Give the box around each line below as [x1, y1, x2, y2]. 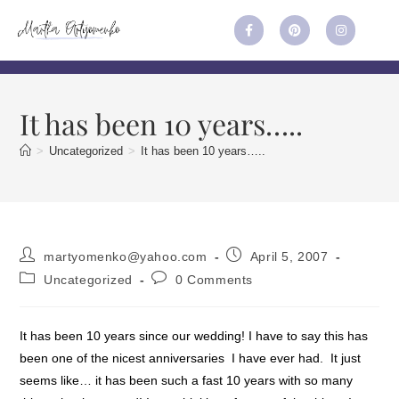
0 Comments [175, 272, 254, 287]
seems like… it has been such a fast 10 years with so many [20, 372, 354, 387]
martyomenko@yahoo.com [44, 248, 208, 264]
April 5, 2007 [249, 248, 329, 264]
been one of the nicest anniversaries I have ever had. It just [20, 350, 362, 365]
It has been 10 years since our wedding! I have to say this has [20, 328, 369, 343]
